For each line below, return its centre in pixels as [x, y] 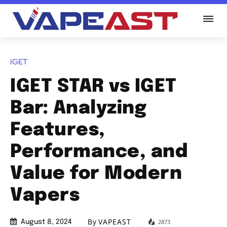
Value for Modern [96, 174]
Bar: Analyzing [78, 108]
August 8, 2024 [46, 222]
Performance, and [99, 152]
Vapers [45, 195]
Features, [58, 130]
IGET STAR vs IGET [93, 86]
